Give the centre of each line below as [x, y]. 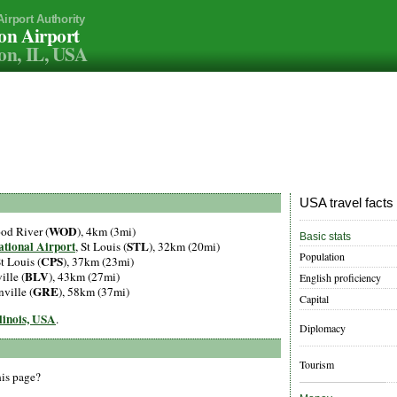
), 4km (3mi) [106, 232]
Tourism [317, 365]
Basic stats [325, 237]
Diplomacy [323, 328]
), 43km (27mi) [84, 277]
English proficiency [340, 278]
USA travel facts [346, 203]
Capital [314, 299]
